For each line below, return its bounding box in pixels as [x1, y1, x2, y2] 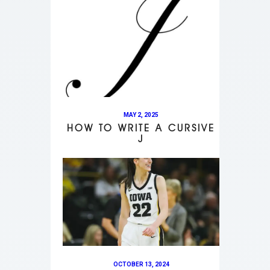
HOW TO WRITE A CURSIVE [67, 122, 215, 134]
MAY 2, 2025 [124, 111, 159, 119]
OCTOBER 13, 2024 [113, 260, 169, 268]
